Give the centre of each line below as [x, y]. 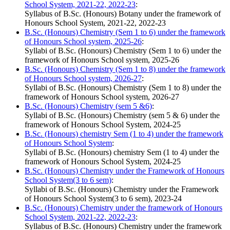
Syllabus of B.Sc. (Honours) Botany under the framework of [123, 14]
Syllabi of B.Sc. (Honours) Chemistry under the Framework [122, 189]
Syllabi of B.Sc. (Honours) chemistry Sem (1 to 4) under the [122, 152]
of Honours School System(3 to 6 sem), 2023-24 [103, 199]
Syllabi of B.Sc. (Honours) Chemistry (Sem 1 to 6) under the [123, 51]
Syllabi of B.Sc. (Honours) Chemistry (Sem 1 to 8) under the [123, 88]
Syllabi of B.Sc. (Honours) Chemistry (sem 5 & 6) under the [122, 116]
